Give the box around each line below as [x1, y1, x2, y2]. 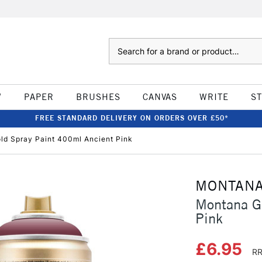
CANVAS [142, 91, 177, 102]
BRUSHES [75, 91, 120, 102]
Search [108, 39, 132, 49]
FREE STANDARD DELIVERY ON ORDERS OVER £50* [35, 113, 229, 122]
